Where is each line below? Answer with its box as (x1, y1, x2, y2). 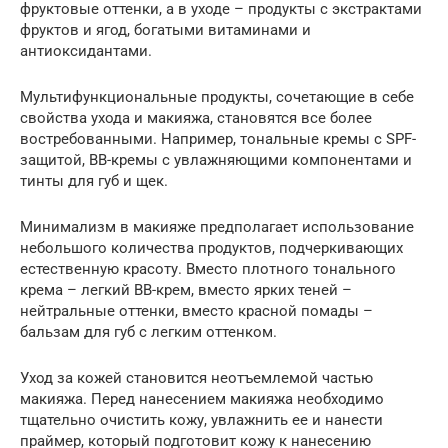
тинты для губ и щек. (20, 171, 168, 190)
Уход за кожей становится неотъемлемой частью (20, 368, 373, 387)
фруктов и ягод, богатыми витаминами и (20, 20, 311, 39)
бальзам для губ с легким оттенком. (20, 322, 277, 341)
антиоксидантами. (20, 41, 152, 60)
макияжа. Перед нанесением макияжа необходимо (20, 389, 384, 408)
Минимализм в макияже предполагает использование (20, 217, 414, 236)
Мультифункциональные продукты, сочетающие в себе (20, 87, 414, 106)
